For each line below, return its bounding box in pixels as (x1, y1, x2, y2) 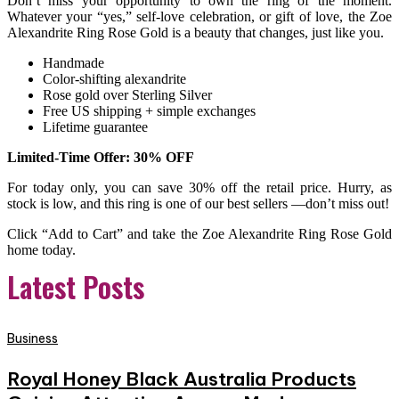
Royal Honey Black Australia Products (7, 367, 356, 392)
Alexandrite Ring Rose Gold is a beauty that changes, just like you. (7, 25, 384, 41)
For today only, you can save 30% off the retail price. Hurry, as (7, 180, 392, 196)
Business (7, 330, 58, 347)
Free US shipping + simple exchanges (43, 103, 256, 119)
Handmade (43, 55, 104, 71)
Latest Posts (7, 265, 144, 308)
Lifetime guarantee (43, 119, 148, 135)
